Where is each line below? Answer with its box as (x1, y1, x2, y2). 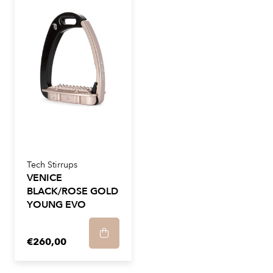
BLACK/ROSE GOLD (27, 185, 118, 198)
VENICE (27, 171, 62, 185)
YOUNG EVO (27, 198, 86, 211)
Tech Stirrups (27, 159, 77, 171)
